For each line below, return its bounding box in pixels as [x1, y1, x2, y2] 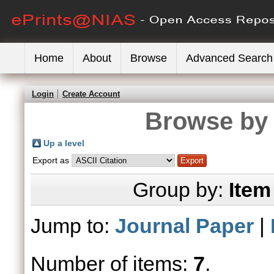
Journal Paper [115, 214, 254, 237]
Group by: [132, 178, 229, 201]
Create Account [62, 89, 120, 98]
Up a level [43, 138, 84, 148]
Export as [32, 155, 72, 165]
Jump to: [31, 214, 115, 237]
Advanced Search [186, 52, 273, 64]
